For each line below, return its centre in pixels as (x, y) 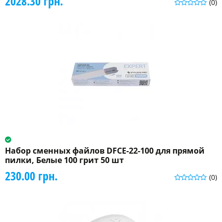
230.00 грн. (31, 176)
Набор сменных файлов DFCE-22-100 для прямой (105, 151)
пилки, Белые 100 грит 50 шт (64, 160)
